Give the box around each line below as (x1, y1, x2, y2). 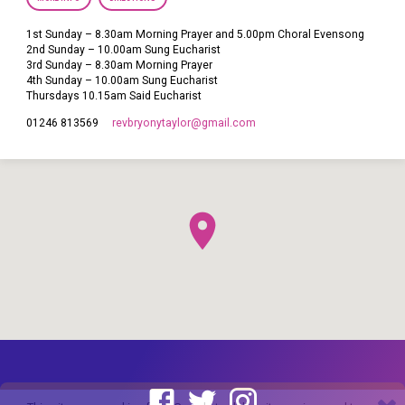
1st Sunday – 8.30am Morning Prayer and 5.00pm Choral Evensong (26, 27, 365, 41)
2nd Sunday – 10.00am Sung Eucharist (26, 42, 221, 56)
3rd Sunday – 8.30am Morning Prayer (26, 58, 213, 71)
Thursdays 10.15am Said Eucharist (26, 89, 202, 102)
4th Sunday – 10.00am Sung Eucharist (26, 73, 219, 87)
